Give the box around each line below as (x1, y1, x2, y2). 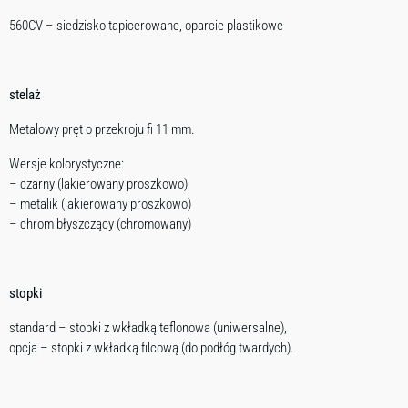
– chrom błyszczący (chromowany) (9, 216, 191, 232)
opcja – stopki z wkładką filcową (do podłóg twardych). (9, 340, 294, 356)
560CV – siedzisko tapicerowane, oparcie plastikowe (9, 17, 283, 34)
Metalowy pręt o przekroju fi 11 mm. (9, 121, 195, 138)
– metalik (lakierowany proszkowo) (9, 196, 191, 212)
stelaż (9, 87, 41, 103)
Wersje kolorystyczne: (9, 156, 124, 172)
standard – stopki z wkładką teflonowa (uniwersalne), (9, 320, 287, 336)
